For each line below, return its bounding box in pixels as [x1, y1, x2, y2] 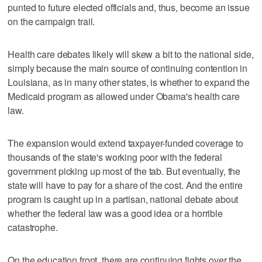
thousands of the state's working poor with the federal [8, 150, 222, 164]
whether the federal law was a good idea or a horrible [8, 206, 223, 220]
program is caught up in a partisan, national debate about [8, 192, 239, 206]
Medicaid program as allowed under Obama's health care [8, 89, 240, 103]
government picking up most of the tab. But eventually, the [8, 164, 241, 178]
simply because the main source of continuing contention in [8, 61, 248, 75]
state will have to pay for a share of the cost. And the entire [8, 178, 243, 192]
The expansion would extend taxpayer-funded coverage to [8, 136, 243, 150]
